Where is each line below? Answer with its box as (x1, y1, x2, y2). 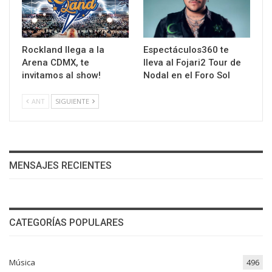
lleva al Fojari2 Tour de (143, 57, 241, 69)
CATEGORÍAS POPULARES (9, 217, 124, 229)
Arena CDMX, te (22, 57, 89, 69)
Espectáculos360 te (143, 44, 229, 56)
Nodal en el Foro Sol (143, 70, 230, 81)
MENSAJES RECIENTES (9, 160, 112, 172)
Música (9, 256, 35, 268)
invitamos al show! (22, 70, 101, 81)
